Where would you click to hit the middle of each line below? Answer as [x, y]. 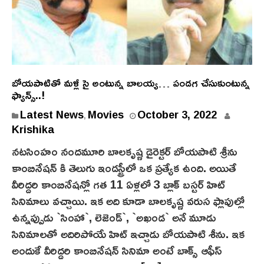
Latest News [52, 115]
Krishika [33, 129]
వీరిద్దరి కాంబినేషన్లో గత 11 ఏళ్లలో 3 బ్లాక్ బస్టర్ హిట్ [118, 184]
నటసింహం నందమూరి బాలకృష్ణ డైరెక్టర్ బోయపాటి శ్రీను [125, 151]
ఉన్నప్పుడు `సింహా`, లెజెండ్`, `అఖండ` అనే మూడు [114, 217]
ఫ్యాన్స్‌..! [28, 95]
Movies [106, 115]
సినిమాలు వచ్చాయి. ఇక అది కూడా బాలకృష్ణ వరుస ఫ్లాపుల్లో [128, 201]
